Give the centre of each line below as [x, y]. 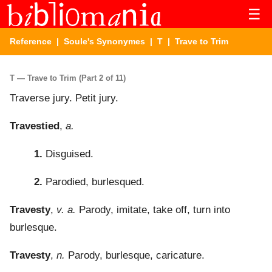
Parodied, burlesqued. [93, 182]
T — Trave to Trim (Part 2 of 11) [68, 78]
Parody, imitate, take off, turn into [153, 210]
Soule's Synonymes [104, 41]
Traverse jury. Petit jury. [64, 98]
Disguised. [68, 154]
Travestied [35, 126]
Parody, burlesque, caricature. [135, 256]
